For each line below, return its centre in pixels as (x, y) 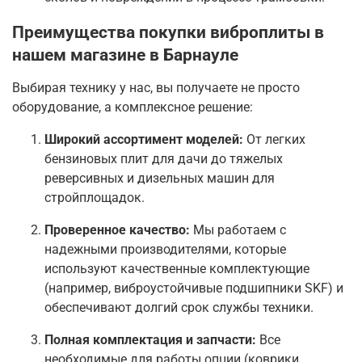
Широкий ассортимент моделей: (144, 140)
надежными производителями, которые (165, 250)
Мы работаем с (238, 230)
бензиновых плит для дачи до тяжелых (164, 159)
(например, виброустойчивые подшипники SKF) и (194, 288)
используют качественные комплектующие (177, 269)
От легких (274, 140)
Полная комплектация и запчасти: (150, 340)
